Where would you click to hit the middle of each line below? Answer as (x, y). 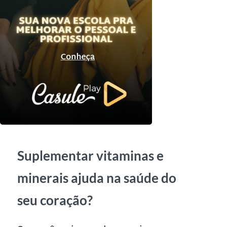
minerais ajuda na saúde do (97, 178)
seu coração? (55, 200)
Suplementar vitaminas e (90, 156)
